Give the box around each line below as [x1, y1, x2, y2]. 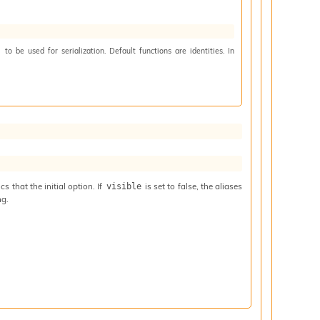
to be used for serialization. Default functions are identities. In [1, 46, 234, 56]
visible [106, 181, 141, 191]
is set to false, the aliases [142, 180, 243, 191]
